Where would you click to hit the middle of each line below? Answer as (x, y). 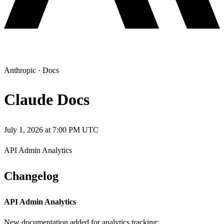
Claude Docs (47, 100)
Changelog (31, 176)
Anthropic (20, 70)
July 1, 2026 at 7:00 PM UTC (51, 129)
